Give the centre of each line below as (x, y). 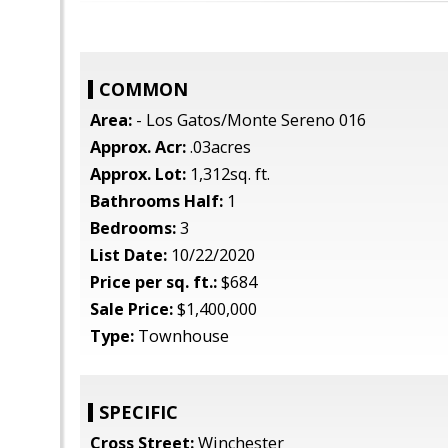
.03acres (218, 147)
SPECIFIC (138, 412)
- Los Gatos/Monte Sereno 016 (249, 120)
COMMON (143, 89)
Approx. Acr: (138, 147)
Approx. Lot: (138, 174)
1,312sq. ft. (228, 174)
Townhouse (181, 336)
